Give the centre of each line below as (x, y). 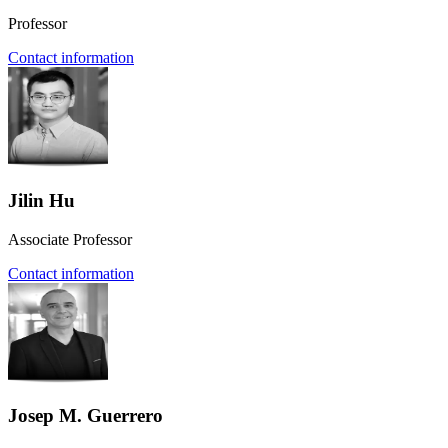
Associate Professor (70, 239)
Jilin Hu (41, 200)
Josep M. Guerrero (85, 416)
